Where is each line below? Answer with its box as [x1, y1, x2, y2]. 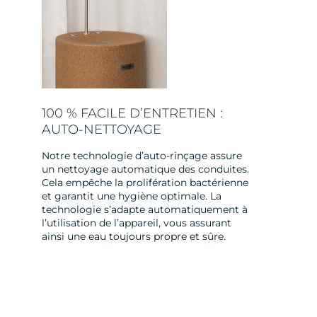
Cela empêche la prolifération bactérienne [41, 176, 248, 190]
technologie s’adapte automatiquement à [41, 203, 248, 217]
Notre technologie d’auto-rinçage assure [41, 149, 242, 163]
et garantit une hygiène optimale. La [41, 190, 221, 203]
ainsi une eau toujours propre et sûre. [41, 230, 226, 243]
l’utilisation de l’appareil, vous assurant [41, 217, 231, 230]
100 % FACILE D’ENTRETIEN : [41, 105, 223, 122]
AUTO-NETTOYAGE [41, 122, 161, 138]
